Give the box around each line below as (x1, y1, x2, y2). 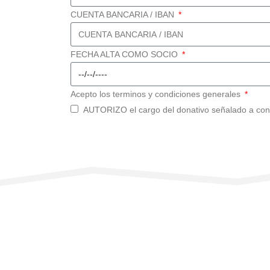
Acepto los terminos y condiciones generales (71, 89, 243, 99)
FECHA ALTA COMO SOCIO (71, 49, 180, 60)
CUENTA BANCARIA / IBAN (71, 10, 177, 20)
